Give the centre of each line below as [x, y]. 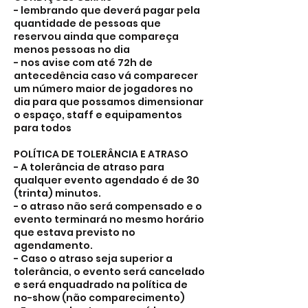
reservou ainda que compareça [96, 36]
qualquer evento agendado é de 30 [107, 180]
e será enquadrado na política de [101, 285]
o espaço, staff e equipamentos [98, 115]
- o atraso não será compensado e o [108, 206]
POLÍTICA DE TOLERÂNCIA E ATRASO [101, 154]
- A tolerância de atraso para [89, 167]
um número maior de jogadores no [103, 89]
